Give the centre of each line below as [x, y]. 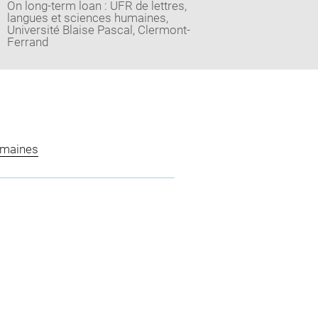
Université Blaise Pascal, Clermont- [98, 29]
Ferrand [27, 42]
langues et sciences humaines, [87, 17]
